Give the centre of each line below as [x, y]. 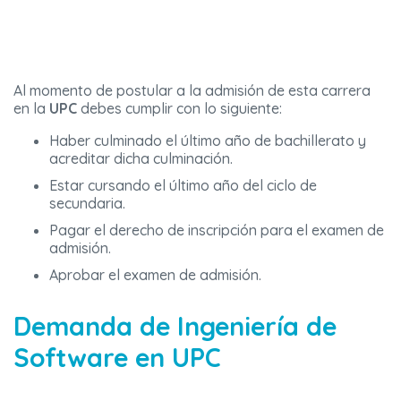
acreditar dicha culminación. [141, 159]
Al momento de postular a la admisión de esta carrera [192, 91]
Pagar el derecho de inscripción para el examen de [217, 230]
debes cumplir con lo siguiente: [179, 109]
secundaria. [87, 204]
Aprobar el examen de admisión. [155, 275]
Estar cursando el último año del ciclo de [183, 186]
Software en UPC [117, 358]
